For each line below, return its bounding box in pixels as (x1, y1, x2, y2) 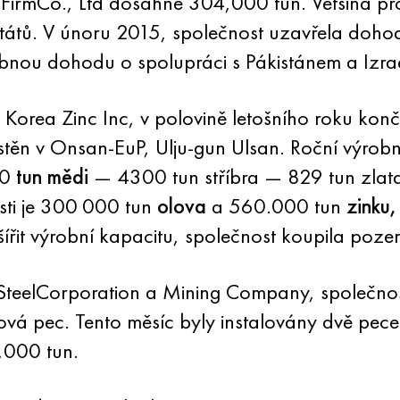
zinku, (346, 192, 397, 220)
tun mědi (15, 162, 88, 190)
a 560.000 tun (205, 192, 346, 220)
